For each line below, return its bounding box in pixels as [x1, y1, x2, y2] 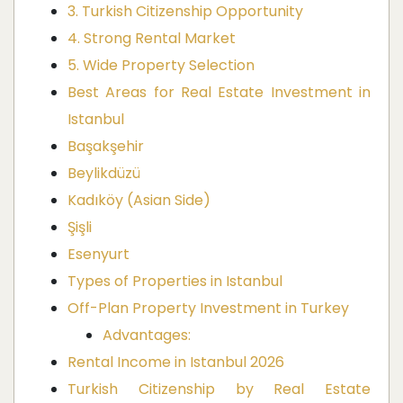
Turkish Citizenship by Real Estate [67, 379, 371, 400]
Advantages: [103, 325, 191, 346]
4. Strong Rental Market [67, 28, 236, 49]
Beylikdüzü [67, 163, 140, 184]
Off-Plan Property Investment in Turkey [67, 298, 349, 319]
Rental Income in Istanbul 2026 [67, 352, 284, 373]
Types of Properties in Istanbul [67, 271, 282, 292]
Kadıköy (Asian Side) [67, 190, 210, 211]
